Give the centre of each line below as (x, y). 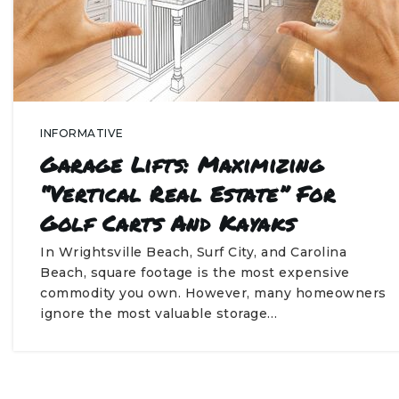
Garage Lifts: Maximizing (182, 164)
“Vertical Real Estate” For (187, 194)
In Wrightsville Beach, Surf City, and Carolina (193, 252)
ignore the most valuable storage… (159, 313)
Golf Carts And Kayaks (168, 223)
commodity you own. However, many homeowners (213, 293)
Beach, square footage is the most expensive (195, 273)
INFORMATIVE (82, 133)
